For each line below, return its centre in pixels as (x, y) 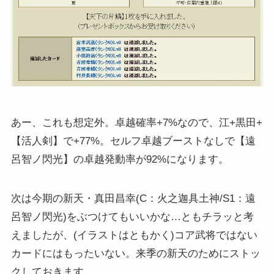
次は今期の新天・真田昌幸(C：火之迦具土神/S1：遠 (133, 198)
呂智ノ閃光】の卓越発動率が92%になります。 (120, 159)
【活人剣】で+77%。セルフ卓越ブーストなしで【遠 (133, 141)
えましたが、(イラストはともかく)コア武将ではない (134, 235)
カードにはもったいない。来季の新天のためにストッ (135, 253)
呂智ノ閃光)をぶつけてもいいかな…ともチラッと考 (132, 217)
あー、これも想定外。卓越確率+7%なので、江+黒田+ (136, 122)
